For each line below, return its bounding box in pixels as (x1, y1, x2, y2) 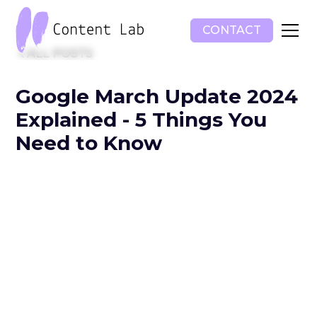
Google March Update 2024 (16, 84, 299, 108)
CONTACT (202, 23, 261, 37)
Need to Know (16, 131, 163, 155)
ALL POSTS (27, 47, 93, 60)
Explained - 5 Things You (16, 108, 267, 132)
